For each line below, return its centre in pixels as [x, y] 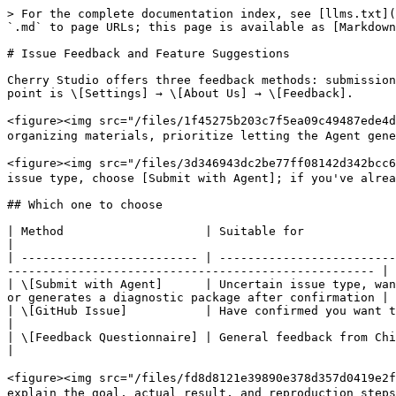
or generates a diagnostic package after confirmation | [198, 297]
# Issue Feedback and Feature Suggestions [148, 53]
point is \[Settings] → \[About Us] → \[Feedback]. [180, 93]
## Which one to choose [85, 205]
